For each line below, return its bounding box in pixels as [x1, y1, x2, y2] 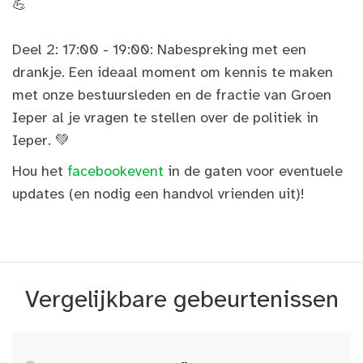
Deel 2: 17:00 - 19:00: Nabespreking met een [12, 40, 306, 58]
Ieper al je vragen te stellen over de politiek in [12, 108, 318, 126]
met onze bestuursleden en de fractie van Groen [12, 85, 331, 104]
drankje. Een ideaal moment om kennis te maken [12, 62, 333, 81]
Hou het [12, 161, 67, 180]
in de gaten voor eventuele [164, 161, 343, 180]
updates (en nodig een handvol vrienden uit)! [12, 184, 305, 203]
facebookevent [67, 161, 164, 180]
